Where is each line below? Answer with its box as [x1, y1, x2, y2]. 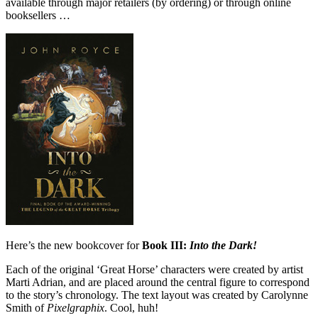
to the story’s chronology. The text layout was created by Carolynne [6, 289, 308, 302]
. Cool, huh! [104, 302, 158, 314]
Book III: [142, 239, 190, 252]
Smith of [6, 302, 47, 314]
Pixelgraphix [47, 302, 104, 314]
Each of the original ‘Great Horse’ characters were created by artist [6, 263, 303, 276]
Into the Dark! [190, 239, 257, 252]
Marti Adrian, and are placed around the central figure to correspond [6, 276, 309, 289]
